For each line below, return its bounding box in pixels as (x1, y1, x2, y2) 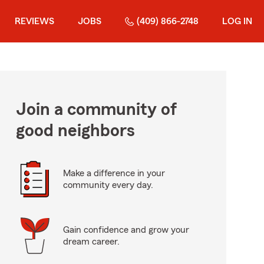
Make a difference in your (62, 169, 165, 178)
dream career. (62, 237, 120, 246)
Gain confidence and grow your (62, 225, 189, 235)
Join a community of (15, 101, 177, 118)
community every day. (62, 180, 153, 190)
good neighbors (15, 122, 135, 140)
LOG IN (222, 16, 252, 26)
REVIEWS (15, 16, 54, 26)
